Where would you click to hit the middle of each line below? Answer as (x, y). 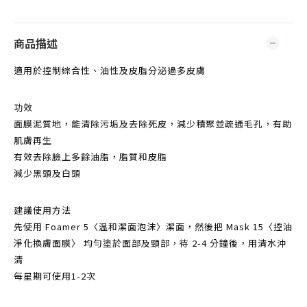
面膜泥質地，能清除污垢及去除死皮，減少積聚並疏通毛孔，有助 (153, 124)
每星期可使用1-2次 (55, 276)
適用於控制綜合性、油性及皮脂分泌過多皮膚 (110, 70)
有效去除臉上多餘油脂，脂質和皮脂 (90, 157)
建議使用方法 (42, 210)
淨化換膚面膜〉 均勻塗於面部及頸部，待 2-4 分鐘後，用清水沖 (150, 243)
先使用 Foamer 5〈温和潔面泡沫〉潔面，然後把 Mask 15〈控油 (153, 226)
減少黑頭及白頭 (47, 173)
